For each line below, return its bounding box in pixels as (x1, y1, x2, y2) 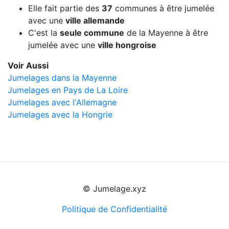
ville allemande (65, 15, 125, 26)
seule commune (60, 28, 124, 38)
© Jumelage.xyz (83, 184, 146, 194)
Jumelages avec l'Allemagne (8, 97, 117, 108)
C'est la (28, 28, 60, 38)
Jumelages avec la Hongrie (8, 109, 112, 120)
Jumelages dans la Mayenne (8, 73, 117, 83)
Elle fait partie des (28, 3, 102, 14)
